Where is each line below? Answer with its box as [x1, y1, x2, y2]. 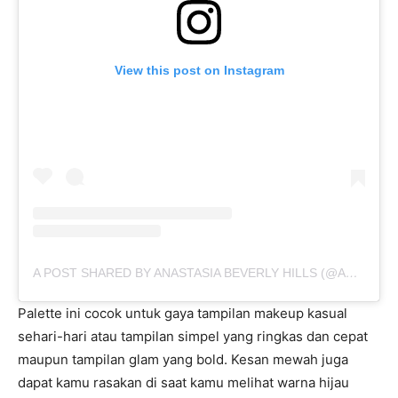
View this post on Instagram [114, 63, 284, 78]
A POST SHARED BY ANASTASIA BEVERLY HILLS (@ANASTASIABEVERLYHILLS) [346, 266, 358, 281]
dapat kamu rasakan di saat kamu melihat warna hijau [18, 374, 349, 392]
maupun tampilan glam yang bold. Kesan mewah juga [18, 351, 348, 369]
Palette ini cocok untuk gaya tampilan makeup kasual [18, 305, 347, 322]
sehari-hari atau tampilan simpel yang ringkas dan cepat [18, 328, 368, 346]
